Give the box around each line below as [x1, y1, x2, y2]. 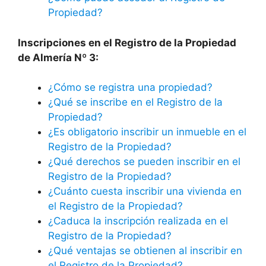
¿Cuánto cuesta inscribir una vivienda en [48, 185, 242, 198]
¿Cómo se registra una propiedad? [48, 81, 213, 94]
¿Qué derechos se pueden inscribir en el [48, 156, 240, 168]
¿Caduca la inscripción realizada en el [48, 215, 228, 227]
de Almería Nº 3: [18, 51, 99, 64]
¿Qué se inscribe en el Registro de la [48, 96, 223, 109]
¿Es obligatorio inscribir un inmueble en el [48, 126, 246, 138]
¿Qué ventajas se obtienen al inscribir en [48, 245, 242, 257]
